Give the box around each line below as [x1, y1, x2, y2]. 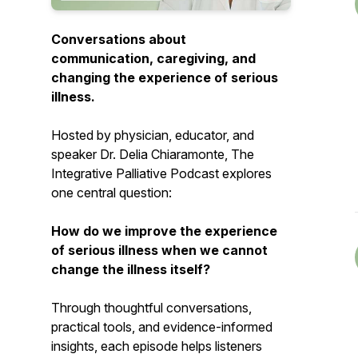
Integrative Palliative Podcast [51, 165, 219, 181]
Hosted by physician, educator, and [51, 127, 254, 143]
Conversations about [51, 31, 186, 47]
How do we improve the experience [51, 223, 277, 239]
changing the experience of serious [51, 70, 278, 86]
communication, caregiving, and [51, 50, 256, 66]
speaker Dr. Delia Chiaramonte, [51, 146, 231, 162]
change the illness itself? [51, 261, 210, 277]
